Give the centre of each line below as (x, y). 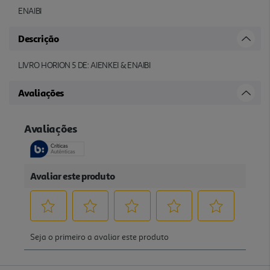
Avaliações (41, 93)
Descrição (39, 38)
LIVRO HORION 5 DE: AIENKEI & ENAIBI (84, 65)
